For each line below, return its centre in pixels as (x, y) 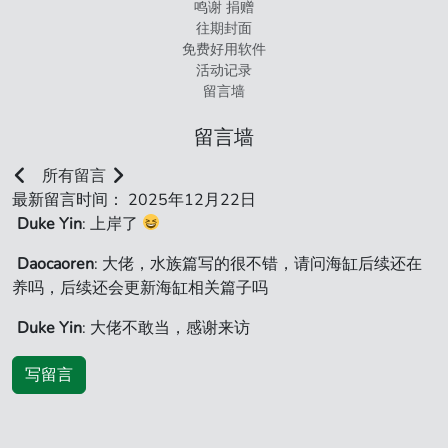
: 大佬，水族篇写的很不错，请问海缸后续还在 (258, 263)
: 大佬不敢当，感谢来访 (166, 327)
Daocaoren (55, 263)
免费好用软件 (224, 49)
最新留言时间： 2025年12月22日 (134, 199)
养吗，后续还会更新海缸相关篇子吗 (140, 287)
